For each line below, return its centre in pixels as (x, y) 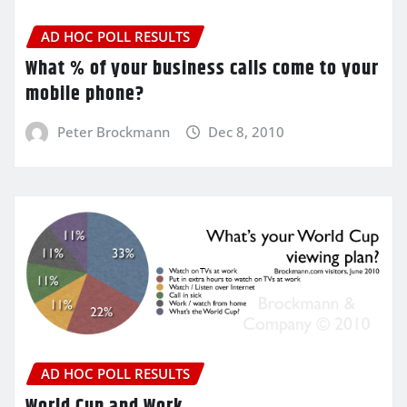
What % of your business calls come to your (202, 69)
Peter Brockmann (113, 132)
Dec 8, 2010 (247, 132)
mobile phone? (85, 95)
